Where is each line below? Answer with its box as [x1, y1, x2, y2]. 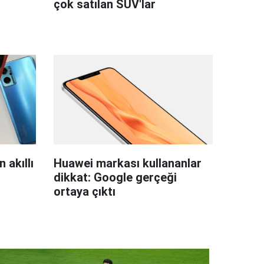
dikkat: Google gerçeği [54, 170, 177, 185]
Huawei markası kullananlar [54, 156, 202, 171]
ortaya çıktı [54, 184, 115, 199]
